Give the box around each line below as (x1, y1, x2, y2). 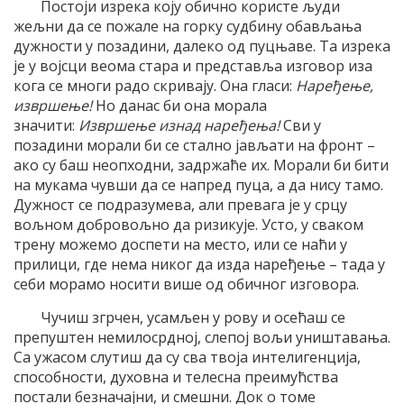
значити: (14, 115, 78, 135)
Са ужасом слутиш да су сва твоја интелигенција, (14, 346, 361, 367)
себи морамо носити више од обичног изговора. (14, 273, 359, 294)
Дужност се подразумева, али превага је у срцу (14, 194, 347, 215)
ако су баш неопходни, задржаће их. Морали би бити (14, 154, 389, 175)
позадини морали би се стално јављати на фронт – (14, 134, 375, 155)
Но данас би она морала (92, 95, 267, 115)
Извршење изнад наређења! (78, 115, 280, 135)
